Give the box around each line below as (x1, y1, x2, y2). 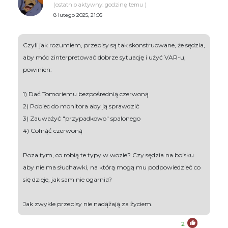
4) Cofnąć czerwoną (23, 127, 82, 135)
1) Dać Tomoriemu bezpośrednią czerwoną (23, 90, 149, 98)
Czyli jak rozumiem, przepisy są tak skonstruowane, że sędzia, (23, 41, 205, 49)
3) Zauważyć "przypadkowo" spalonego (23, 115, 140, 123)
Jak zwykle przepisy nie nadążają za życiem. (23, 200, 153, 208)
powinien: (23, 66, 52, 74)
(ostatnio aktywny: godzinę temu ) (53, 1, 147, 9)
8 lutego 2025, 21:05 (53, 12, 102, 19)
